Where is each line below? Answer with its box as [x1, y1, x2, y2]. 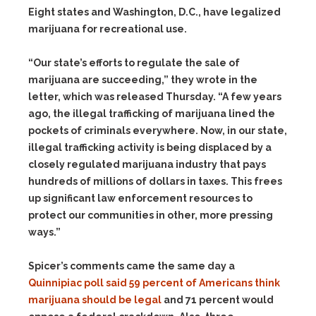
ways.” [28, 226, 61, 238]
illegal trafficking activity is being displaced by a [28, 142, 272, 153]
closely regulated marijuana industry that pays [28, 159, 266, 170]
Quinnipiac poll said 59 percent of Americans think [28, 277, 280, 288]
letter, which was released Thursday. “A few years [28, 91, 281, 102]
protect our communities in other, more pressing [28, 209, 273, 221]
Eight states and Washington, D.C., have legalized [28, 6, 281, 18]
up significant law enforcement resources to [28, 193, 253, 204]
